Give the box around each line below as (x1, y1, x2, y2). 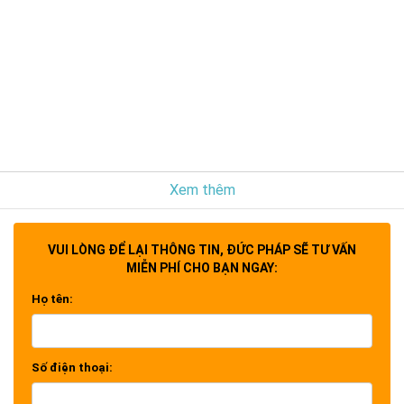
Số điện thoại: (32, 360, 113, 374)
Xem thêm (169, 180, 235, 198)
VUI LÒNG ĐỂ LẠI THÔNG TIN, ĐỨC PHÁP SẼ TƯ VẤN (48, 242, 356, 257)
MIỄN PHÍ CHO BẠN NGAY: (126, 260, 278, 275)
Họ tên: (32, 291, 73, 306)
